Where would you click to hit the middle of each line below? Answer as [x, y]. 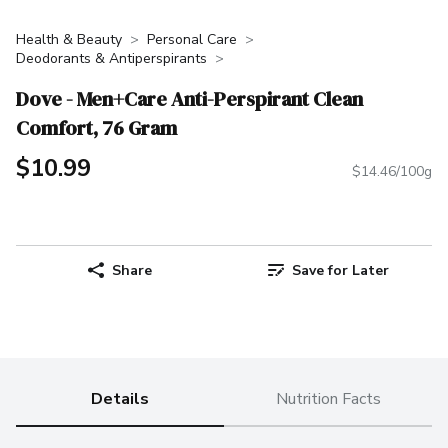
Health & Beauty [69, 39]
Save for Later [340, 270]
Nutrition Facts [328, 399]
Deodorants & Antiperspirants [111, 58]
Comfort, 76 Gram [96, 127]
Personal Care [192, 39]
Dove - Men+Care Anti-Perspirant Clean [189, 98]
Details [120, 399]
